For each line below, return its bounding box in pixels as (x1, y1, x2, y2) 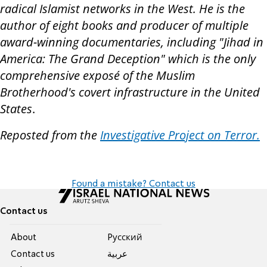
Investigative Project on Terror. (100, 126, 260, 143)
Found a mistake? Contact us (72, 179, 195, 189)
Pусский (107, 233, 142, 242)
